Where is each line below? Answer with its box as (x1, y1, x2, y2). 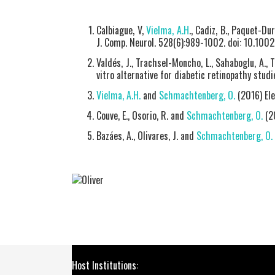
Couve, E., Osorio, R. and (96, 108, 187, 123)
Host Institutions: (72, 258, 138, 273)
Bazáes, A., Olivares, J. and (96, 128, 196, 143)
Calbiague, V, (96, 23, 147, 37)
